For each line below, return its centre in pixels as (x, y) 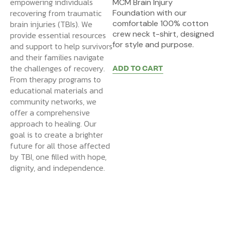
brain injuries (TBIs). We (51, 24)
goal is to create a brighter (57, 134)
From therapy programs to (55, 79)
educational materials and (57, 90)
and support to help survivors (61, 46)
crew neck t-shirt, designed (163, 34)
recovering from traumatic (56, 13)
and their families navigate (57, 57)
